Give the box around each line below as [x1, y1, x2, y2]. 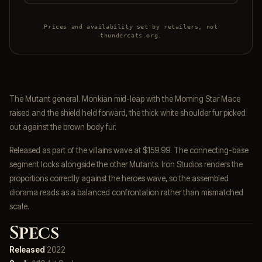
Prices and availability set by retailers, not [44, 23, 218, 30]
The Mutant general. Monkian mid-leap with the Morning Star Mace [9, 94, 240, 104]
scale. [9, 201, 29, 211]
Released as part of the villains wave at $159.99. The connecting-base [9, 145, 249, 155]
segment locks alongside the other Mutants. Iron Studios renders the [9, 159, 243, 169]
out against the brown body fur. [9, 122, 116, 132]
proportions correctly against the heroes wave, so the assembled [9, 173, 229, 183]
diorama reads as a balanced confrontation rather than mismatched [9, 187, 243, 197]
